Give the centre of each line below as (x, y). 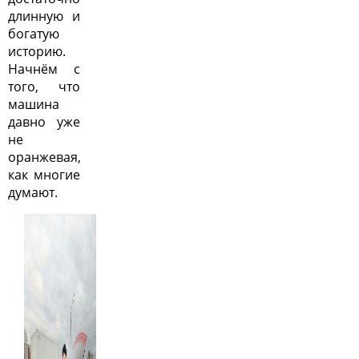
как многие (44, 175)
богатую (34, 34)
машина (34, 104)
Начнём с (44, 69)
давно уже (44, 122)
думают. (33, 192)
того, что (44, 87)
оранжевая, (44, 157)
